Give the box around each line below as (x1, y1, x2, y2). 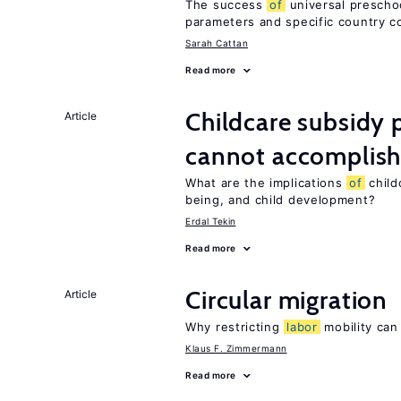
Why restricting (185, 320, 285, 334)
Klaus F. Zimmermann (185, 343, 287, 354)
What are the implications (185, 175, 347, 190)
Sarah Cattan (185, 38, 248, 48)
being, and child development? (185, 192, 376, 207)
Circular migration (185, 285, 388, 315)
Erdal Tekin (185, 216, 236, 226)
